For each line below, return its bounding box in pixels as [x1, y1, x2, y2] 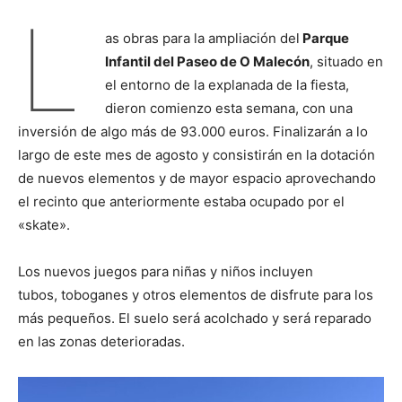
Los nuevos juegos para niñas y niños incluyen [18, 263, 313, 280]
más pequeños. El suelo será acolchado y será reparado [18, 310, 371, 327]
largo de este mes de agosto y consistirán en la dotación [18, 146, 375, 163]
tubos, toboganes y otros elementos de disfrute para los [18, 286, 373, 303]
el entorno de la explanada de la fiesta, [104, 76, 349, 93]
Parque [299, 30, 349, 47]
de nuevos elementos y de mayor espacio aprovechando [18, 170, 376, 187]
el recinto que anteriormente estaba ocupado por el [18, 193, 345, 210]
